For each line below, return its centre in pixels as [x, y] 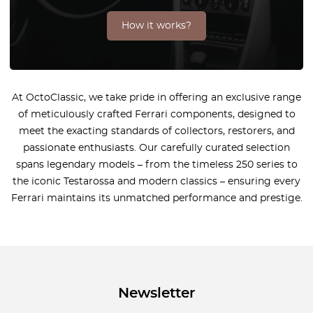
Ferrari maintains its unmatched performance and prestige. [156, 198]
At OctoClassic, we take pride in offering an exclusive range [156, 97]
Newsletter [156, 293]
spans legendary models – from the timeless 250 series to [156, 165]
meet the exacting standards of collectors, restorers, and [156, 131]
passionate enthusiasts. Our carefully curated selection [156, 148]
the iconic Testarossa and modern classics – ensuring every [156, 181]
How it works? [156, 26]
